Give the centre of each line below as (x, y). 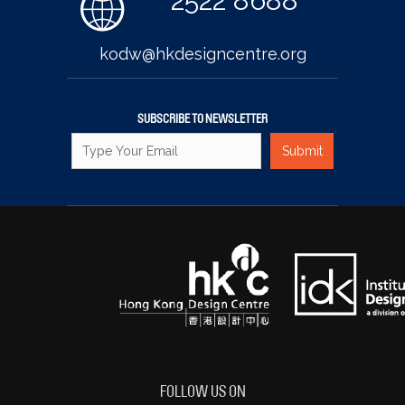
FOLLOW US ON (202, 391)
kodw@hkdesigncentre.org (202, 54)
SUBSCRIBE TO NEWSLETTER (202, 119)
